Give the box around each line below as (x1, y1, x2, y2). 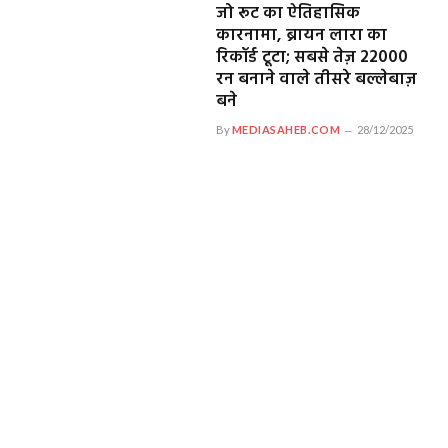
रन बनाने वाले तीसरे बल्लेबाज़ (215, 66, 417, 94)
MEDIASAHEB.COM (231, 123, 341, 137)
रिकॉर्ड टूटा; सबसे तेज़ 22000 (215, 44, 408, 72)
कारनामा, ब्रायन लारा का (215, 22, 387, 50)
